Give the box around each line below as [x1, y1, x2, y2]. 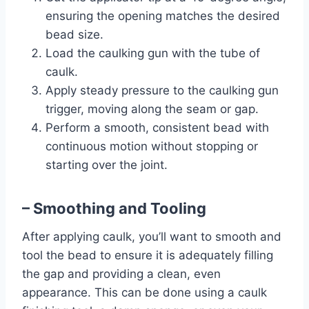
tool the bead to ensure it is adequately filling [22, 248, 273, 262]
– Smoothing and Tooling [22, 199, 206, 217]
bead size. [46, 28, 103, 41]
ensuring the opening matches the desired [46, 9, 280, 23]
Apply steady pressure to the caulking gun [46, 83, 279, 97]
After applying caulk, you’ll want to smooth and [22, 230, 281, 243]
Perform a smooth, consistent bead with [46, 121, 269, 134]
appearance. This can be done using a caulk [22, 286, 267, 299]
